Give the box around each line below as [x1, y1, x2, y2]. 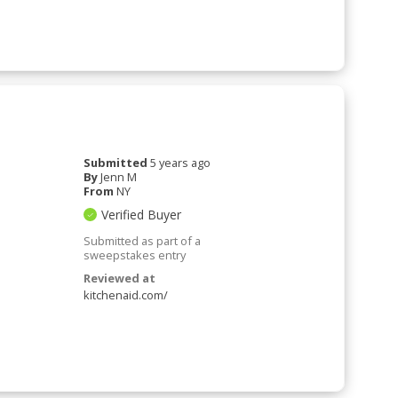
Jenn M [100, 168, 138, 185]
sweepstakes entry [84, 246, 187, 263]
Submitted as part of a [84, 232, 202, 249]
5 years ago [150, 154, 211, 171]
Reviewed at [84, 269, 156, 286]
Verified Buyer [101, 205, 182, 223]
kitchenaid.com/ [84, 286, 169, 303]
